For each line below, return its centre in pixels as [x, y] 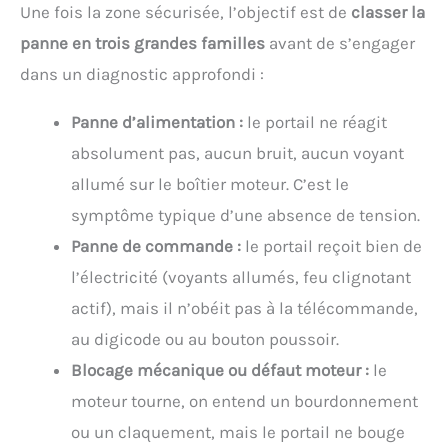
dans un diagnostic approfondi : [142, 73]
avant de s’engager [340, 42]
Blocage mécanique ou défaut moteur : [220, 369]
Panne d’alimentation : [157, 121]
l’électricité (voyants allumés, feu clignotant [241, 276]
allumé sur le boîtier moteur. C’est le [210, 183]
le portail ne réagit [315, 121]
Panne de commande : [156, 245]
